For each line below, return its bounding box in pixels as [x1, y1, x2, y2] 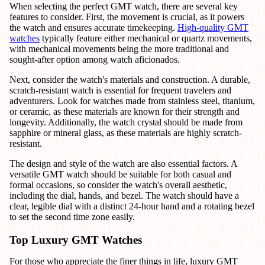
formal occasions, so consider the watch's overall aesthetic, [9, 180, 227, 190]
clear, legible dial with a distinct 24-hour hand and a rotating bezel [9, 201, 254, 212]
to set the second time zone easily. [9, 212, 135, 222]
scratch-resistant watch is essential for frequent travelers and [9, 85, 231, 96]
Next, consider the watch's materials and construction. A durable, [9, 75, 250, 85]
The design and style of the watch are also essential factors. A [9, 159, 237, 169]
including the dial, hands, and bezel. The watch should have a [9, 190, 239, 201]
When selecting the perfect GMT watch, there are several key [9, 1, 238, 12]
